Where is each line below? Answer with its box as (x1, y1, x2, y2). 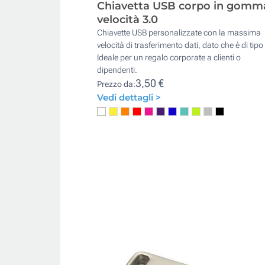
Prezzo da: (97, 79, 135, 89)
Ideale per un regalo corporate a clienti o (97, 52, 241, 62)
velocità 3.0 (97, 12, 158, 26)
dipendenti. (97, 64, 137, 75)
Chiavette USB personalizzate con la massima (97, 27, 261, 37)
